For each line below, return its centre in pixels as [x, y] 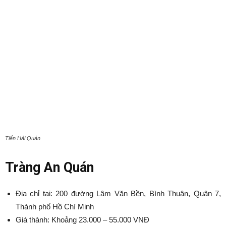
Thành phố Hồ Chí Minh [55, 206]
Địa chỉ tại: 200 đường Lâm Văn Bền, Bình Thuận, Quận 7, [118, 193]
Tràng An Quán [49, 167]
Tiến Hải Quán [23, 138]
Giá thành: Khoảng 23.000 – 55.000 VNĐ [82, 219]
